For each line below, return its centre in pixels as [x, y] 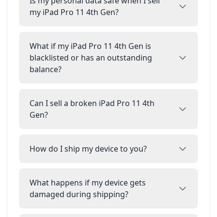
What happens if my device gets [88, 183]
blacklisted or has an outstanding [91, 58]
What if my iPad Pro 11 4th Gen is [90, 46]
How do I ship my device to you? [88, 149]
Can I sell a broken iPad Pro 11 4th [92, 103]
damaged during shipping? [79, 194]
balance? [46, 69]
